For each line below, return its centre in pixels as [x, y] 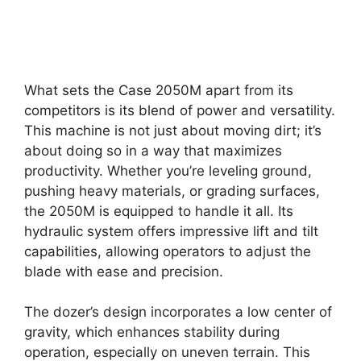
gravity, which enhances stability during [152, 332]
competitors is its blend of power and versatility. [180, 110]
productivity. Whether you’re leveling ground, [168, 170]
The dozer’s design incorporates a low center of [178, 312]
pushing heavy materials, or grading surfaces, [172, 191]
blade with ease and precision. [124, 271]
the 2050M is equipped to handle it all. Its [159, 211]
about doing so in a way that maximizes [153, 150]
